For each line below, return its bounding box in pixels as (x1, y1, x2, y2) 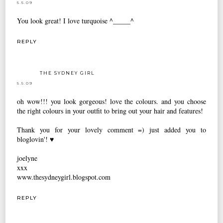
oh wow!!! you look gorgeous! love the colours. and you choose (17, 97, 206, 107)
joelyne (17, 153, 38, 163)
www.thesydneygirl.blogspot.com (17, 172, 111, 182)
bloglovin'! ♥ (17, 134, 54, 144)
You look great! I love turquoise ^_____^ (17, 16, 134, 26)
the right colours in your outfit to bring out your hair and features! (17, 106, 204, 116)
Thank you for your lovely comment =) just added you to (17, 125, 206, 135)
